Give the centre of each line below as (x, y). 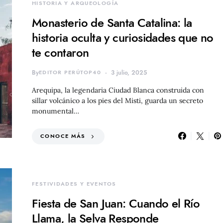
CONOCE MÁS (63, 136)
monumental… (56, 111)
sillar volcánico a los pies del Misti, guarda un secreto (117, 101)
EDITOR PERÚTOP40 (70, 72)
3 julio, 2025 (129, 73)
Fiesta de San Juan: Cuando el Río (116, 203)
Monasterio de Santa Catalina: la (112, 23)
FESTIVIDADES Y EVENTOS (74, 184)
